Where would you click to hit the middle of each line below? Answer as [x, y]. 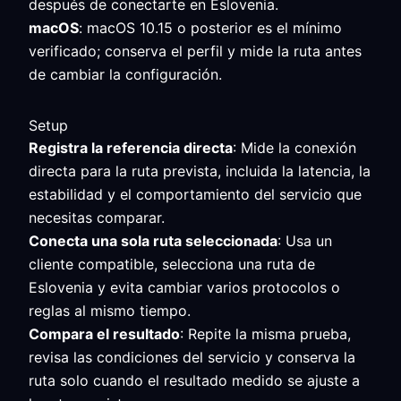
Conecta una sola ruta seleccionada [153, 241]
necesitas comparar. [97, 218]
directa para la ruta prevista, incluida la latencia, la [200, 171]
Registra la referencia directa [131, 148]
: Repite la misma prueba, [265, 334]
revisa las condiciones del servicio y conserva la [192, 357]
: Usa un [305, 241]
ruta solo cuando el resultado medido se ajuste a [194, 380]
